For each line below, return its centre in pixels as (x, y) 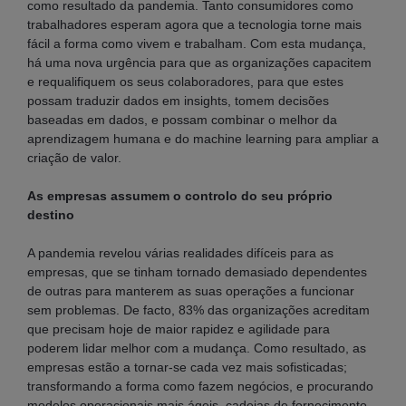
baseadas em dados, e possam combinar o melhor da (182, 119)
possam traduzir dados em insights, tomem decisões (178, 100)
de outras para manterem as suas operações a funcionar (191, 290)
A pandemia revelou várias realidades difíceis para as (180, 252)
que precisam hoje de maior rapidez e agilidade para (179, 329)
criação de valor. (74, 157)
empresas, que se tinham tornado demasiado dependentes (197, 271)
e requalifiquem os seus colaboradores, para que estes (185, 81)
